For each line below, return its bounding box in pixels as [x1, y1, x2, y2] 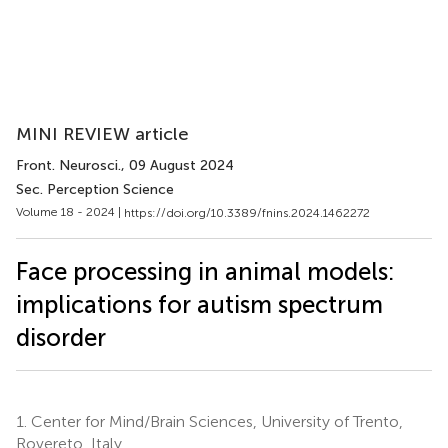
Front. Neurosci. [16, 157, 121, 174]
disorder [16, 322, 106, 352]
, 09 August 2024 [121, 157, 234, 174]
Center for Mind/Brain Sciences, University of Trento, [27, 411, 403, 431]
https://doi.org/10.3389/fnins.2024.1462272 [124, 205, 370, 220]
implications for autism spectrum [16, 289, 383, 319]
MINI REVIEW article [16, 123, 189, 145]
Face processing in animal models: [16, 256, 395, 286]
